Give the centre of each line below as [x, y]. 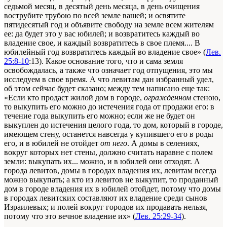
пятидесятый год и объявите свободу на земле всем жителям [109, 25]
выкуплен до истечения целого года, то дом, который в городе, [113, 125]
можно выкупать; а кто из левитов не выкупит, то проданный [111, 180]
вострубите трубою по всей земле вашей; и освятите [95, 16]
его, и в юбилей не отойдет [52, 143]
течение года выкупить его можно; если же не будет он [100, 116]
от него [114, 143]
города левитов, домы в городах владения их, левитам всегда [110, 171]
